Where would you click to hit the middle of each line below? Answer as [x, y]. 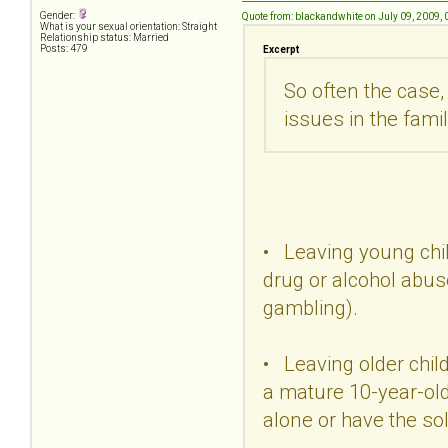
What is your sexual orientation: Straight [128, 27]
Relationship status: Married [104, 38]
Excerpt [281, 49]
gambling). [310, 307]
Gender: [58, 16]
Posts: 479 [64, 49]
